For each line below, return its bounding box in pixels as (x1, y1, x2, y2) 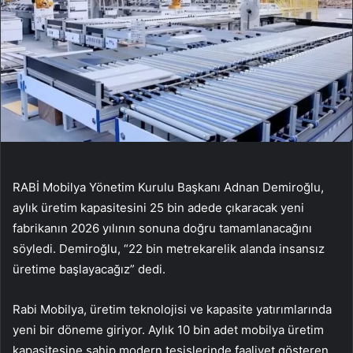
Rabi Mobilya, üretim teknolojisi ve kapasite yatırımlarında (13, 302, 332, 318)
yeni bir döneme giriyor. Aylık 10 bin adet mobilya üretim (13, 322, 324, 338)
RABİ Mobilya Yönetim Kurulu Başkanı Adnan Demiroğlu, (13, 180, 324, 195)
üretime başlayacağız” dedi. (13, 262, 165, 277)
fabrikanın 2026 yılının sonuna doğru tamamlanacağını (13, 221, 312, 236)
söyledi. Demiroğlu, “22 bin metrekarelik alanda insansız (13, 241, 325, 257)
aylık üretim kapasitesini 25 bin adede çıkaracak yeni (13, 200, 304, 216)
